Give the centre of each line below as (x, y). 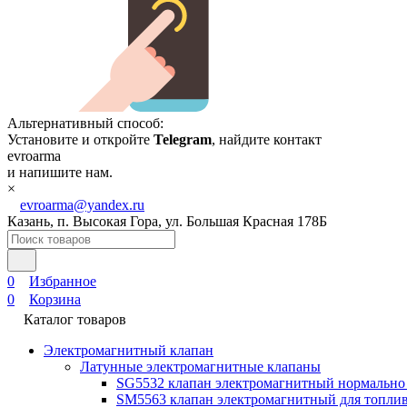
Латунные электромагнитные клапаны (200, 367)
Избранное (63, 281)
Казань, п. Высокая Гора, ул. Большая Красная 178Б (167, 221)
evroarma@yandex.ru (82, 205)
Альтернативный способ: (85, 123)
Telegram (183, 139)
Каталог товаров (75, 319)
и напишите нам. (60, 172)
